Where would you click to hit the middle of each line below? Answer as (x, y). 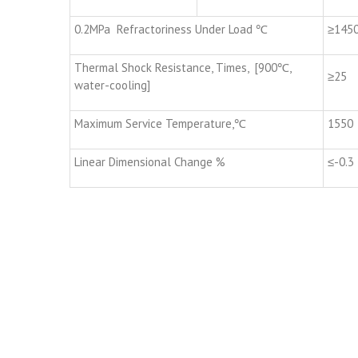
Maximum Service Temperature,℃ (160, 124)
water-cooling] (112, 86)
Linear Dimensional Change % (150, 162)
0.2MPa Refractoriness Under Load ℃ (171, 30)
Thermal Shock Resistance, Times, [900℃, (183, 68)
